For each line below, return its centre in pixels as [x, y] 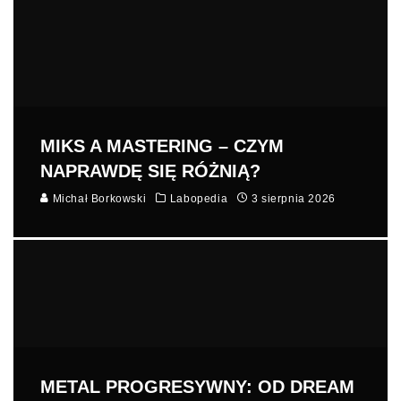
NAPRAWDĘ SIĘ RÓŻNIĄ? [150, 171]
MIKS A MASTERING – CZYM [162, 146]
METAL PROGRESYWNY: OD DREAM [197, 386]
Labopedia [199, 199]
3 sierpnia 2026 [293, 199]
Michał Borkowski [98, 199]
